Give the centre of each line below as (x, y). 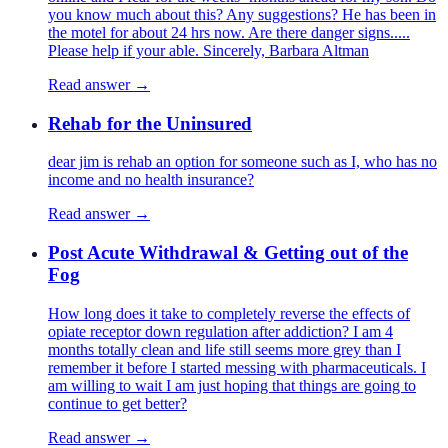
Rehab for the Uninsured (150, 123)
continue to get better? (117, 403)
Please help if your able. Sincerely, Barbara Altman (208, 50)
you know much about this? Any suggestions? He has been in (242, 14)
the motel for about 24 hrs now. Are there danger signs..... (229, 32)
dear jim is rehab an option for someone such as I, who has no (242, 162)
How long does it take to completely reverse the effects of (229, 313)
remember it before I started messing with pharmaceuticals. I (237, 367)
